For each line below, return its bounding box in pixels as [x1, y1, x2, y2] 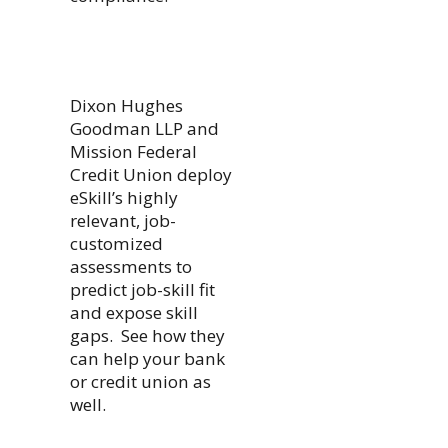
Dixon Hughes [69, 93, 183, 117]
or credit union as [69, 369, 211, 393]
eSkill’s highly [69, 185, 178, 209]
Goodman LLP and [69, 116, 219, 140]
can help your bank [69, 346, 225, 370]
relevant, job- [69, 208, 176, 232]
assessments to [69, 254, 192, 278]
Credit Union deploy [69, 162, 232, 186]
